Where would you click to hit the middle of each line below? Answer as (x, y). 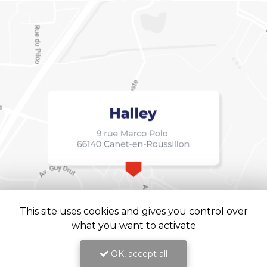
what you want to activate (133, 226)
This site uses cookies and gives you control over (133, 211)
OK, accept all (138, 254)
